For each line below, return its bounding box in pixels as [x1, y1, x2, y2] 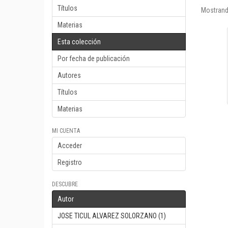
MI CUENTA [52, 127, 80, 134]
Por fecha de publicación [58, 54, 130, 63]
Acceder [58, 141, 82, 150]
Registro [58, 158, 82, 166]
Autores [58, 71, 81, 79]
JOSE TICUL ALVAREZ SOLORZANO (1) [58, 212, 166, 220]
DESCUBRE [52, 181, 78, 188]
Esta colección [58, 38, 101, 46]
